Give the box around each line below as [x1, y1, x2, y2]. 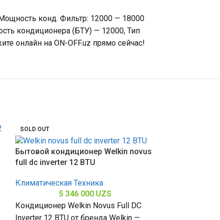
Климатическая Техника [15, 178, 103, 188]
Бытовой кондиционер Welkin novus [15, 147, 152, 157]
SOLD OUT [20, 126, 49, 133]
